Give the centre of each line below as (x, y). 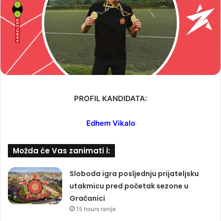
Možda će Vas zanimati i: (61, 151)
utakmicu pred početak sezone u (129, 186)
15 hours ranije (96, 209)
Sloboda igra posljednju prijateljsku (134, 174)
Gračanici (88, 198)
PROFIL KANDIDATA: (110, 98)
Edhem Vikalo (110, 123)
